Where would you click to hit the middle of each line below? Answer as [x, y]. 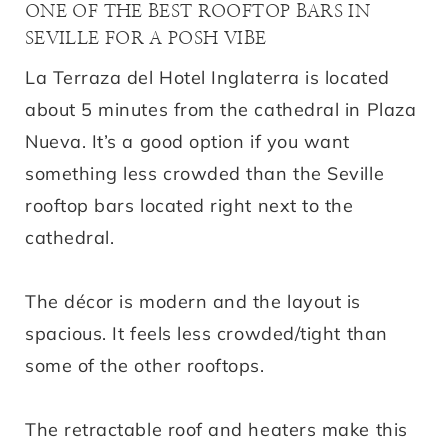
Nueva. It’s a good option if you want [187, 141]
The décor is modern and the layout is [193, 301]
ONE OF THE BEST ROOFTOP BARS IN [198, 11]
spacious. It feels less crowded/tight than [206, 333]
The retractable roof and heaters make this [216, 429]
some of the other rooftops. [145, 365]
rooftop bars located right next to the [189, 205]
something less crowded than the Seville [205, 173]
